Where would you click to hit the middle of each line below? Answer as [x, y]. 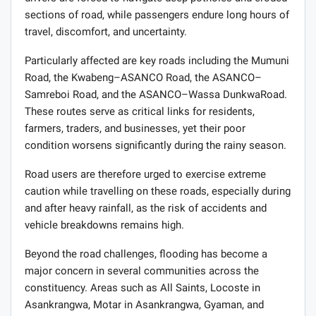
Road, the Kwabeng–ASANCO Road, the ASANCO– [143, 78]
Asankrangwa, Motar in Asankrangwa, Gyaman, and [144, 305]
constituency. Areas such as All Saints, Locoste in [142, 288]
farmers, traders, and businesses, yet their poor [135, 129]
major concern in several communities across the [142, 271]
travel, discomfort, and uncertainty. [106, 32]
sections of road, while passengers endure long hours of [157, 15]
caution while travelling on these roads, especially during [158, 192]
